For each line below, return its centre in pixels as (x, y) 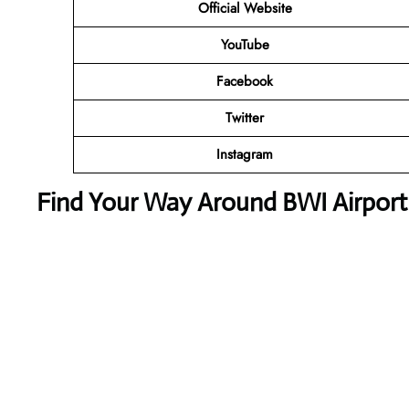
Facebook (245, 81)
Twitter (245, 117)
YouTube (245, 44)
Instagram (245, 154)
